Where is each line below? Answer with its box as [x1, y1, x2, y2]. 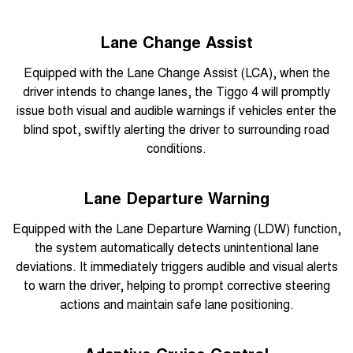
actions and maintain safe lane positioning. [59, 295, 294, 314]
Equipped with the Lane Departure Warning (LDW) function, [12, 219, 341, 238]
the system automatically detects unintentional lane [34, 238, 319, 257]
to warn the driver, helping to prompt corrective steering [23, 276, 330, 295]
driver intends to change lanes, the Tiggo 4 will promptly [23, 82, 330, 101]
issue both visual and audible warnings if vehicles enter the [17, 101, 336, 120]
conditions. [147, 139, 206, 158]
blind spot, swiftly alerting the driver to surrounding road [24, 120, 329, 139]
